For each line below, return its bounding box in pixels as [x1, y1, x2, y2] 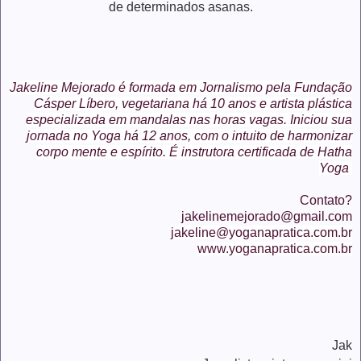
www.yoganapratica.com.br [197, 241, 352, 255]
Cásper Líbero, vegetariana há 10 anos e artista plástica [34, 96, 352, 110]
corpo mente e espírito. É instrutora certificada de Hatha [36, 144, 352, 159]
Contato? [300, 193, 352, 207]
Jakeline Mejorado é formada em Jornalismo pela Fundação [10, 80, 352, 94]
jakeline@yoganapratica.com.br [171, 225, 352, 239]
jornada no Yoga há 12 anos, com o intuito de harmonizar [27, 128, 352, 143]
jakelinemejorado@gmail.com [181, 209, 352, 223]
